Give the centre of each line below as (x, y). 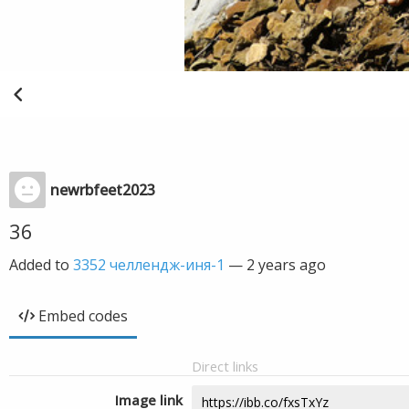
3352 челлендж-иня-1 (149, 265)
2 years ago (286, 265)
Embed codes (83, 316)
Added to (41, 265)
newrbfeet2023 (103, 190)
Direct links (225, 366)
